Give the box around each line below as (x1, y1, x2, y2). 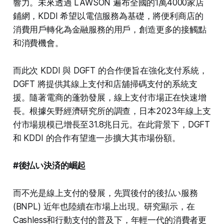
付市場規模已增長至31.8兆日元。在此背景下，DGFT (12, 119, 210, 129)
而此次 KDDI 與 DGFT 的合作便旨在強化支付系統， (12, 65, 207, 75)
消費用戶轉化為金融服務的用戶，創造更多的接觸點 (12, 24, 206, 34)
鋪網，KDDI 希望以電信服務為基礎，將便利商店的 (12, 10, 203, 21)
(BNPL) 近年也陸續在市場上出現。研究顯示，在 (12, 201, 195, 211)
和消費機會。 (12, 37, 63, 48)
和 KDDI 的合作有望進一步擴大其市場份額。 (12, 132, 180, 143)
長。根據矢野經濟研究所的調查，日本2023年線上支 (12, 105, 211, 116)
